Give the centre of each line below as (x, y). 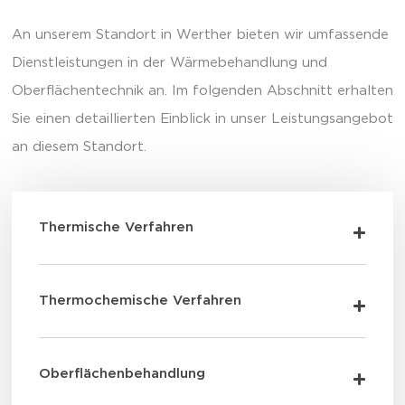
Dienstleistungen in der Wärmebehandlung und (170, 62)
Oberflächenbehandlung (122, 373)
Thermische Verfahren (116, 227)
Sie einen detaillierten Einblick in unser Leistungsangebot (202, 118)
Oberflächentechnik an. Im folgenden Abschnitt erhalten (202, 90)
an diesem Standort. (79, 146)
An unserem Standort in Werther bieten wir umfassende (200, 34)
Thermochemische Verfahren (140, 300)
